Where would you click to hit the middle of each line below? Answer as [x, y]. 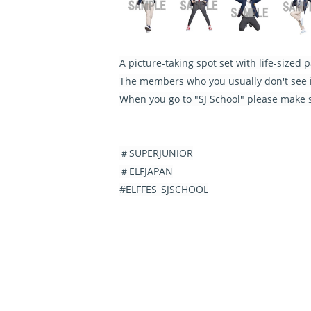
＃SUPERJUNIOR [156, 153]
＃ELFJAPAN [146, 171]
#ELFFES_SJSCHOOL [164, 189]
